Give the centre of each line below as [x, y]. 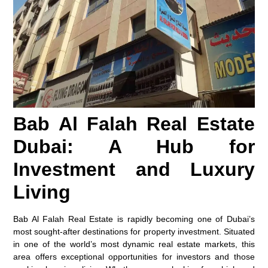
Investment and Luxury [134, 170]
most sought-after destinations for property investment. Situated [134, 232]
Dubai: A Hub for [134, 147]
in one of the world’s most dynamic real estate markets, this [134, 244]
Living [42, 192]
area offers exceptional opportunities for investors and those [134, 257]
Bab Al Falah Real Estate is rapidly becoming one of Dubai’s [134, 219]
